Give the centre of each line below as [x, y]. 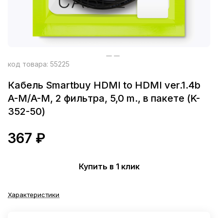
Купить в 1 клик [109, 166]
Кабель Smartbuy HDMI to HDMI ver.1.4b [104, 85]
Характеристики [34, 195]
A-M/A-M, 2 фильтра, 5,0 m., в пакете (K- [104, 98]
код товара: [29, 64]
